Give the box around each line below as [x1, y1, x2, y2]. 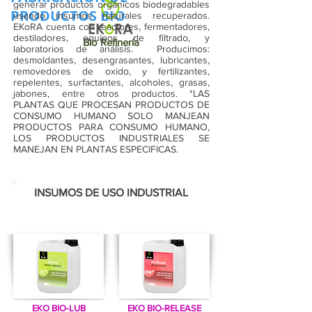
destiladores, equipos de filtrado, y [13, 32, 210, 43]
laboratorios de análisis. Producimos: [13, 43, 210, 54]
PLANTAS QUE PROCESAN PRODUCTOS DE [13, 99, 210, 110]
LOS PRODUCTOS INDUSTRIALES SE [13, 132, 210, 143]
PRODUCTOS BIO [10, 6, 125, 25]
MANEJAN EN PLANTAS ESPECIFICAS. [13, 143, 178, 155]
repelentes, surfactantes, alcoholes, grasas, [13, 77, 210, 88]
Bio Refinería [82, 36, 139, 48]
